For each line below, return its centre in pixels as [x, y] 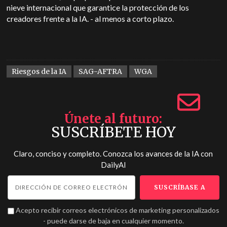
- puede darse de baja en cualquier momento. [113, 221]
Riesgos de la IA [39, 72]
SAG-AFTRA [101, 72]
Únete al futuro [112, 119]
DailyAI [113, 165]
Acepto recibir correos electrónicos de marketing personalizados [117, 210]
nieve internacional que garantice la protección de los [98, 8]
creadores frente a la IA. [49, 19]
